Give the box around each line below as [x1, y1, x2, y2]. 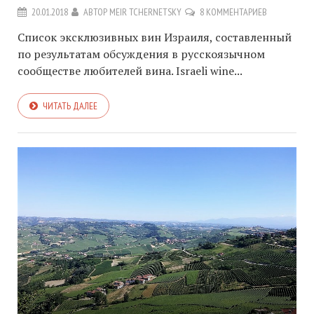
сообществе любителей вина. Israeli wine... [18, 62, 243, 78]
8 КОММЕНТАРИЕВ [200, 5, 267, 18]
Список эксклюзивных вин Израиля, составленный [18, 29, 292, 45]
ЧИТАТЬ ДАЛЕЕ [43, 99, 97, 112]
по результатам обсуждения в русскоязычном [18, 46, 265, 62]
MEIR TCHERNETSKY [109, 5, 182, 18]
